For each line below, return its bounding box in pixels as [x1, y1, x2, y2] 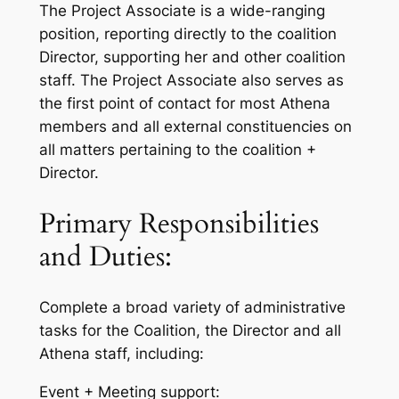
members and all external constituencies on [38, 117, 352, 135]
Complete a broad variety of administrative [38, 298, 346, 317]
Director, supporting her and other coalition [38, 47, 346, 66]
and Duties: [38, 237, 172, 275]
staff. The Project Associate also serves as [38, 70, 344, 89]
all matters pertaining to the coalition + [38, 140, 316, 159]
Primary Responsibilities [38, 204, 319, 242]
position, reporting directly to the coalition [38, 24, 337, 43]
